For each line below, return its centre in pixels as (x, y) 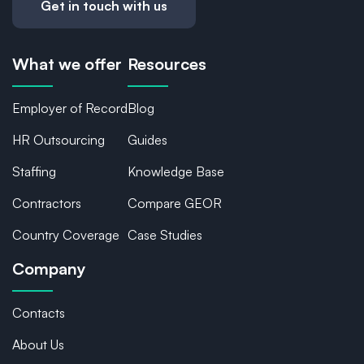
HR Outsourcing (58, 140)
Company (49, 269)
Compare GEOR (175, 204)
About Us (38, 345)
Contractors (47, 204)
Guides (147, 140)
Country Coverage (66, 235)
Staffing (34, 172)
